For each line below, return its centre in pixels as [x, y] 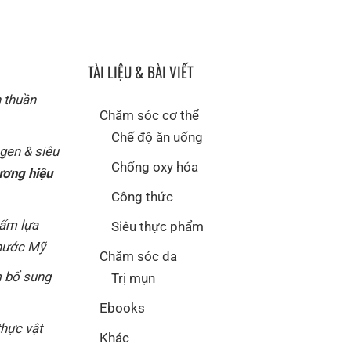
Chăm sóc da [138, 256]
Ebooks [122, 308]
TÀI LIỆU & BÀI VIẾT [141, 71]
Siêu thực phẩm [157, 226]
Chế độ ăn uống [157, 137]
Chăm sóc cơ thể [149, 115]
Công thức [142, 196]
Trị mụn [133, 278]
